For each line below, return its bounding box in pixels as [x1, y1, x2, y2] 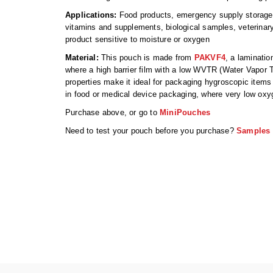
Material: [65, 53, 99, 63]
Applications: [65, 10, 117, 20]
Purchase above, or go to [65, 108, 160, 118]
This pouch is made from [98, 53, 194, 63]
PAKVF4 [194, 53, 226, 63]
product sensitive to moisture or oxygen [65, 35, 210, 44]
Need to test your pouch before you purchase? [65, 126, 236, 136]
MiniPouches [160, 108, 211, 118]
